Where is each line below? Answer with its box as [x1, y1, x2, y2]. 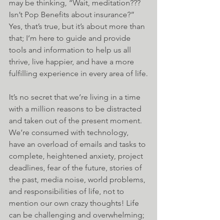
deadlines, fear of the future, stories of [9, 163, 144, 173]
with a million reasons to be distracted [9, 104, 143, 114]
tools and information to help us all [9, 45, 133, 55]
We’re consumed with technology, [9, 128, 131, 137]
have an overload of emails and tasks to [9, 139, 148, 149]
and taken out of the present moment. [9, 116, 144, 126]
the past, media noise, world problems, [9, 175, 147, 185]
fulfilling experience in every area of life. [9, 69, 148, 79]
